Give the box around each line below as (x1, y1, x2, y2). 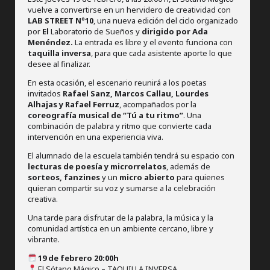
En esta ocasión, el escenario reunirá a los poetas (27, 77, 207, 88)
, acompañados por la (119, 98, 196, 110)
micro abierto (119, 171, 175, 183)
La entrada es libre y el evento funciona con (72, 36, 233, 48)
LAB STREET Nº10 (27, 14, 93, 26)
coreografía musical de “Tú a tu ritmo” (27, 109, 183, 121)
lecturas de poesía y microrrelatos (27, 160, 166, 172)
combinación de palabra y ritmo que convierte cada (27, 120, 212, 131)
